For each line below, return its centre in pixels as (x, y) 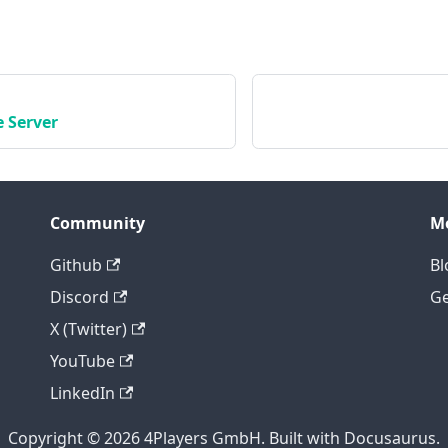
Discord (79, 297)
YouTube (82, 361)
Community (97, 223)
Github (76, 265)
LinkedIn (82, 393)
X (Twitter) (88, 329)
